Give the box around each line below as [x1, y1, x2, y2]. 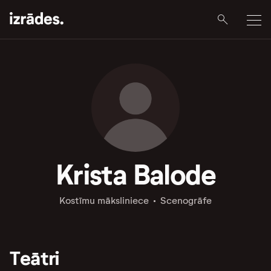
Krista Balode [55, 157, 216, 192]
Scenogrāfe [160, 195, 212, 206]
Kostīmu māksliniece [59, 195, 149, 206]
